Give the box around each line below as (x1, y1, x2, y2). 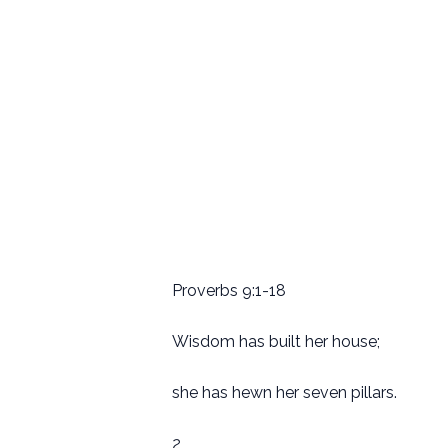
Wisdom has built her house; (172, 332, 380, 352)
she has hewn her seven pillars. (172, 383, 397, 403)
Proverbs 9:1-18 (172, 281, 286, 301)
